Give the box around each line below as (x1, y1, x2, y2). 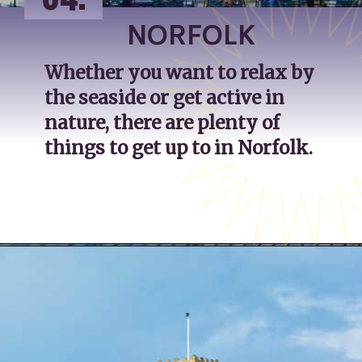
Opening (45, 262, 88, 276)
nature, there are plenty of (44, 111, 280, 134)
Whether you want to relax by (44, 61, 315, 84)
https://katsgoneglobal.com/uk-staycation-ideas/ (90, 262, 342, 276)
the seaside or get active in (44, 86, 285, 109)
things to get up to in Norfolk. (44, 136, 314, 159)
